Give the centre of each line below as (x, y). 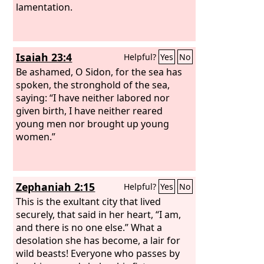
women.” (36, 136)
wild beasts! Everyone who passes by (98, 253)
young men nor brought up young (93, 123)
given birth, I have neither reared (90, 110)
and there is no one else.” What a (89, 227)
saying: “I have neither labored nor (93, 98)
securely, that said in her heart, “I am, (99, 214)
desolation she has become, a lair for (98, 240)
